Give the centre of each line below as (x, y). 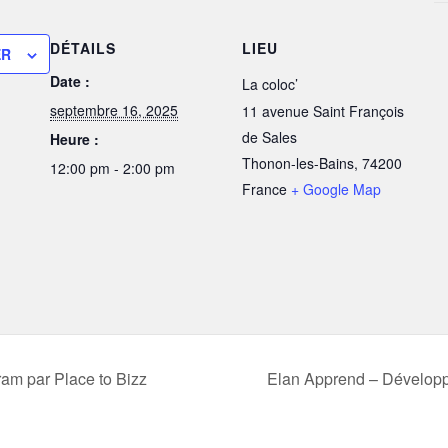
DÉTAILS (83, 48)
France (264, 189)
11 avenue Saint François (323, 111)
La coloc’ (270, 84)
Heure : (74, 139)
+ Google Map (336, 189)
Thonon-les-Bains (298, 163)
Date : (70, 81)
